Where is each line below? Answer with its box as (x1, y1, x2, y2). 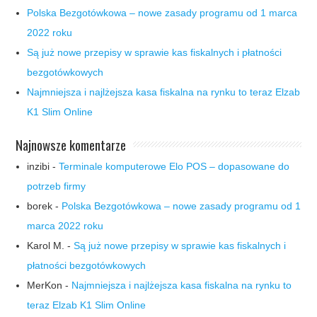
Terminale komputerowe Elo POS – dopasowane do (59, 160, 290, 172)
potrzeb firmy (27, 180, 86, 192)
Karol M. (27, 239, 65, 251)
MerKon (27, 279, 63, 291)
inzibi (27, 160, 50, 172)
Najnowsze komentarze (16, 134, 127, 154)
